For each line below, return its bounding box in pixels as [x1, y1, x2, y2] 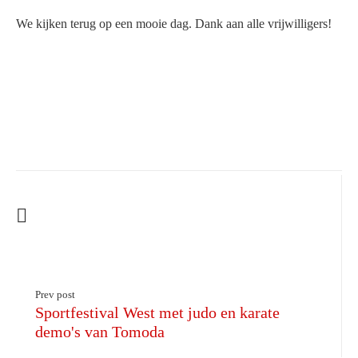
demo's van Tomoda [35, 322, 165, 340]
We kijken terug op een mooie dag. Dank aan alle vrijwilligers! [16, 16, 332, 30]
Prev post [35, 288, 75, 300]
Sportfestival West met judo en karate [35, 303, 280, 321]
